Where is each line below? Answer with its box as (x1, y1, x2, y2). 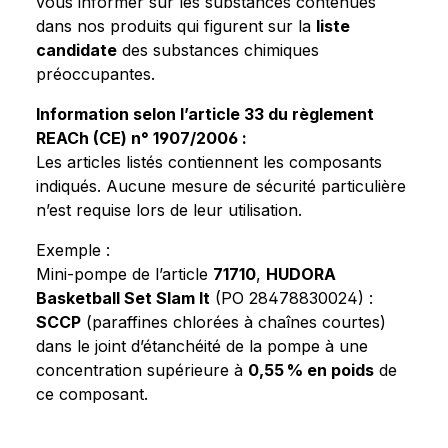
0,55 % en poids (248, 359, 374, 380)
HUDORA (266, 263, 336, 284)
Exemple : (36, 239, 110, 260)
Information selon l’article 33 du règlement (36, 103, 374, 124)
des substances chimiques (117, 39, 319, 60)
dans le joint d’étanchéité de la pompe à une (36, 335, 368, 356)
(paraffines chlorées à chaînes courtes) (81, 311, 386, 332)
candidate (36, 39, 117, 60)
